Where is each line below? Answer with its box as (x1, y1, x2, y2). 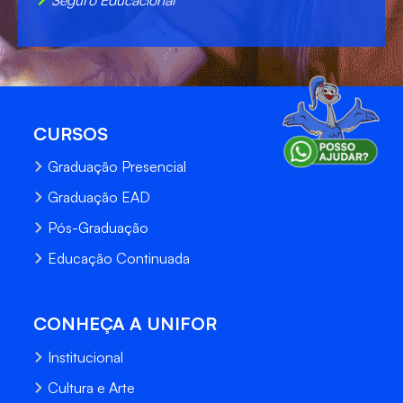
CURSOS (33, 121, 109, 145)
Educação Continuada (48, 249, 191, 268)
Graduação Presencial (48, 157, 187, 176)
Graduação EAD (48, 188, 151, 207)
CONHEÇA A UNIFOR (33, 312, 218, 336)
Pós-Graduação (48, 219, 149, 237)
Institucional (48, 347, 124, 366)
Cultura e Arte (48, 378, 136, 397)
